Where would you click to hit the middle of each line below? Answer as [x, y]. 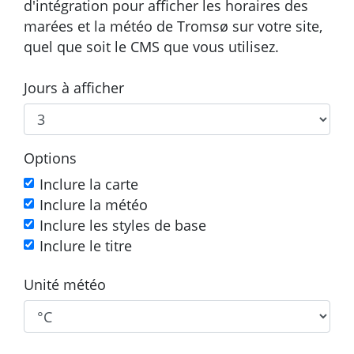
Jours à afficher [74, 87]
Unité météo [65, 285]
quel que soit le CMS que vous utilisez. [151, 46]
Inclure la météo [94, 205]
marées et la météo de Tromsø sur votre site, [173, 26]
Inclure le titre [86, 246]
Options [50, 158]
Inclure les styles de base [123, 226]
